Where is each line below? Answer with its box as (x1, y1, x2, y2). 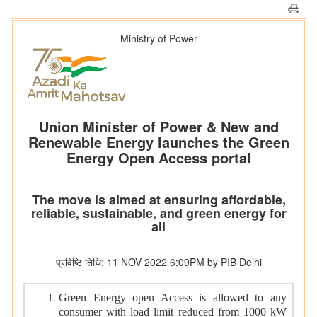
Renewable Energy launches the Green (28, 132, 289, 153)
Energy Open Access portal (66, 147, 251, 168)
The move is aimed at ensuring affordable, (31, 190, 286, 209)
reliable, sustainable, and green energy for (30, 204, 287, 223)
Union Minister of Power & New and (38, 116, 279, 137)
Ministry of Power (120, 31, 197, 45)
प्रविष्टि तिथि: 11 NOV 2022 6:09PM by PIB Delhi (55, 255, 262, 270)
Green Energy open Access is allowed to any (59, 292, 287, 304)
